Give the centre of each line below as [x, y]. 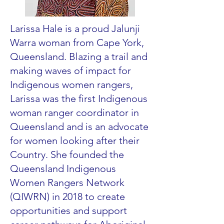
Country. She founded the [67, 154]
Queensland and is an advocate [79, 126]
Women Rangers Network [67, 182]
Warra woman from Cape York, [77, 42]
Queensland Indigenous [63, 168]
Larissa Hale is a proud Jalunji [75, 28]
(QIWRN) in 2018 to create [67, 196]
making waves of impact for [70, 70]
